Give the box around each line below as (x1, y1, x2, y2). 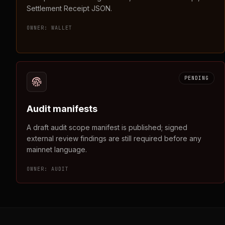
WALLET (51, 25, 72, 31)
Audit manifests (27, 103, 97, 114)
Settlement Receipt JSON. (27, 4, 112, 13)
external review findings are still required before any (27, 134, 201, 143)
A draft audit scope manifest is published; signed (27, 123, 187, 132)
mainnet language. (27, 145, 87, 154)
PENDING (184, 75, 209, 81)
